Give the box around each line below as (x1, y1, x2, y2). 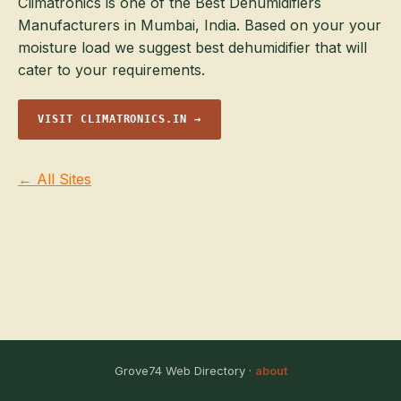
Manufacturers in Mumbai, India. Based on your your (18, 16, 381, 34)
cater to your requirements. (18, 61, 205, 79)
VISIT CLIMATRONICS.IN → (38, 113, 202, 125)
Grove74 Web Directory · (114, 363, 255, 378)
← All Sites (18, 170, 91, 188)
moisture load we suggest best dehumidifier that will (18, 38, 367, 56)
